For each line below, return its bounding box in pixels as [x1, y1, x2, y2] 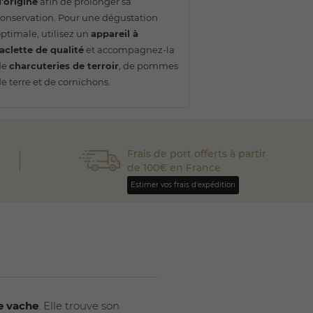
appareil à [91, 27, 138, 39]
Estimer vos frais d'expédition [130, 180, 235, 189]
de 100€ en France [126, 161, 221, 174]
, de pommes [119, 59, 178, 71]
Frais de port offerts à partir [126, 147, 266, 160]
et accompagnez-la [84, 43, 175, 55]
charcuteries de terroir [9, 59, 119, 71]
